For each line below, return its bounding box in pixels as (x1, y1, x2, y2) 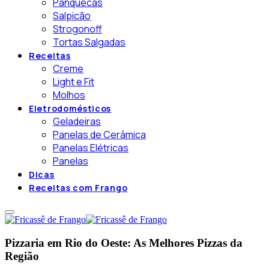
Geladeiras (53, 115, 101, 128)
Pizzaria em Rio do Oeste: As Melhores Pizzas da (5, 237, 243, 250)
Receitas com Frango (29, 182, 128, 194)
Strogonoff (53, 22, 102, 36)
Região (5, 250, 39, 263)
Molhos (53, 88, 85, 102)
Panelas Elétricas (53, 141, 128, 155)
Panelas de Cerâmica (53, 128, 146, 142)
